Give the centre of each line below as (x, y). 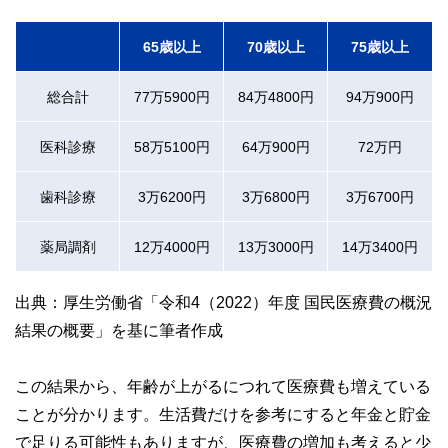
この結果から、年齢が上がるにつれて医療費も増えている (223, 385)
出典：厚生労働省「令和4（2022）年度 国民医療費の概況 (223, 301)
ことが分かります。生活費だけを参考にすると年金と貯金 (223, 413)
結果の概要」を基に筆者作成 (119, 329)
